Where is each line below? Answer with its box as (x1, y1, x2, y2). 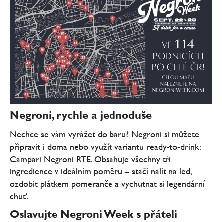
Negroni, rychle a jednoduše (10, 109, 152, 122)
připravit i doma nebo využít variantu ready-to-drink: (10, 141, 200, 152)
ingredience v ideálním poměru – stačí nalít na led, (10, 166, 191, 176)
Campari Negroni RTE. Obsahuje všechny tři (10, 153, 171, 164)
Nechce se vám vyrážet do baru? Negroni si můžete (10, 128, 199, 139)
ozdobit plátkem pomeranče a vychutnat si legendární (10, 178, 205, 189)
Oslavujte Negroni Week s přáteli (10, 208, 177, 221)
